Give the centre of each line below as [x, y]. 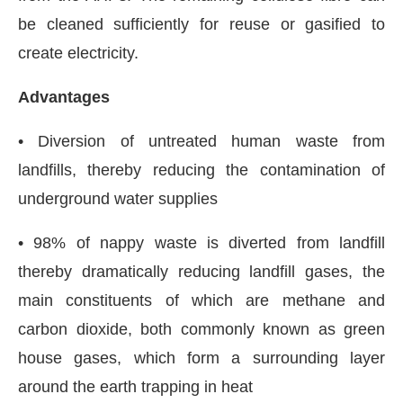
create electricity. [78, 54]
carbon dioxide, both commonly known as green [201, 330]
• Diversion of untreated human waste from [201, 142]
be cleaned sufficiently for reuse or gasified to [201, 25]
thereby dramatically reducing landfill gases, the [201, 272]
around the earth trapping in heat [135, 387]
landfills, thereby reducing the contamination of [201, 170]
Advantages [64, 98]
